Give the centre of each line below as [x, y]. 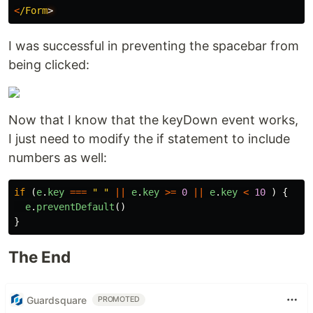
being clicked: [49, 65]
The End [39, 257]
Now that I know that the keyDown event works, [153, 120]
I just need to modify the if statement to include [149, 139]
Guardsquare [57, 300]
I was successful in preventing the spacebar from [154, 46]
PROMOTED [119, 300]
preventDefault [75, 207]
